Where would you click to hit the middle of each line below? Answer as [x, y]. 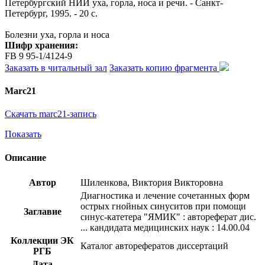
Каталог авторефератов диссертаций [154, 245]
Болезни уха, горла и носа [57, 34]
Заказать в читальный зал [56, 67]
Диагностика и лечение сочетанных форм [165, 195]
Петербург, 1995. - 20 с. [51, 13]
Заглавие [42, 211]
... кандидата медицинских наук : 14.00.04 [165, 227]
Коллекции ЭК [42, 240]
